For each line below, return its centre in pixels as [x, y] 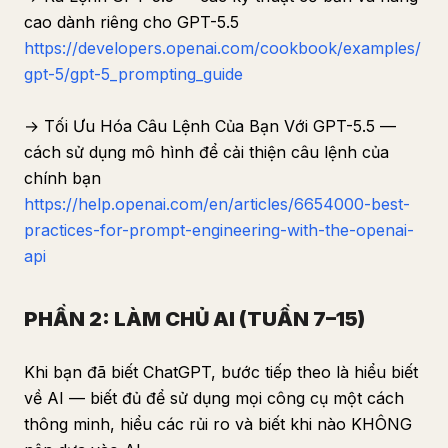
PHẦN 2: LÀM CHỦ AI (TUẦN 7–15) [194, 319]
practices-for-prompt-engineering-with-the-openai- [219, 230]
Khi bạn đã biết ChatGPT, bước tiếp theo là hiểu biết [221, 372]
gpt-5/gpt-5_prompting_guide [133, 74]
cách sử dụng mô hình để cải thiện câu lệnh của [206, 152]
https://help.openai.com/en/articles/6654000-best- [217, 204]
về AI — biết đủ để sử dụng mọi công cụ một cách [214, 398]
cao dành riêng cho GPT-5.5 [131, 22]
